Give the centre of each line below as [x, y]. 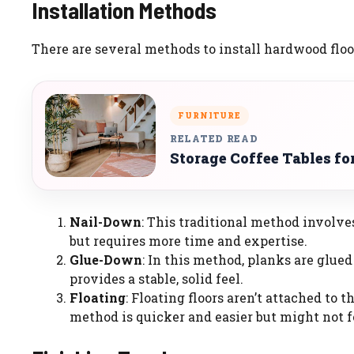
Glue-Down [106, 260]
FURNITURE [209, 115]
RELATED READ [214, 138]
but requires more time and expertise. [188, 241]
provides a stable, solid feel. [156, 279]
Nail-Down [105, 222]
